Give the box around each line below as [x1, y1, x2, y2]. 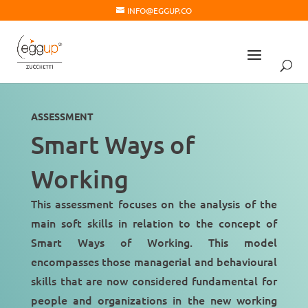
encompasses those [30, 254, 134, 269]
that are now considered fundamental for [56, 273, 278, 288]
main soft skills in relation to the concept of [30, 215, 278, 230]
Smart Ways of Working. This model [30, 234, 278, 250]
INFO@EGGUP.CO [126, 5, 192, 16]
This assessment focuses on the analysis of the [30, 196, 278, 211]
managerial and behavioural [134, 254, 278, 269]
